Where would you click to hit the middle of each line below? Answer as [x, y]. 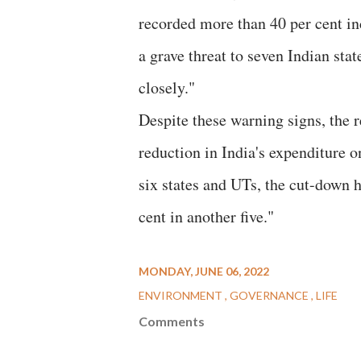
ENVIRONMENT [182, 295]
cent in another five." [206, 216]
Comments [172, 321]
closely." [167, 87]
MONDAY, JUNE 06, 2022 [204, 271]
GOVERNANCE [270, 295]
